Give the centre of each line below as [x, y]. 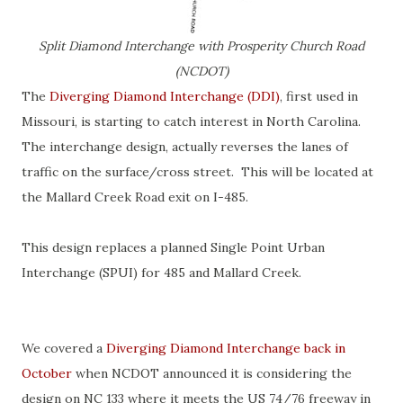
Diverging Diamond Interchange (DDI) [165, 96]
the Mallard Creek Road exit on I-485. [135, 197]
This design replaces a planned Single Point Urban [173, 247]
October [47, 373]
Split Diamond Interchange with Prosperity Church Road [201, 46]
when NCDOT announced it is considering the [212, 373]
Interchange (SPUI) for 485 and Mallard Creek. [161, 273]
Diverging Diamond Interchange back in [226, 348]
